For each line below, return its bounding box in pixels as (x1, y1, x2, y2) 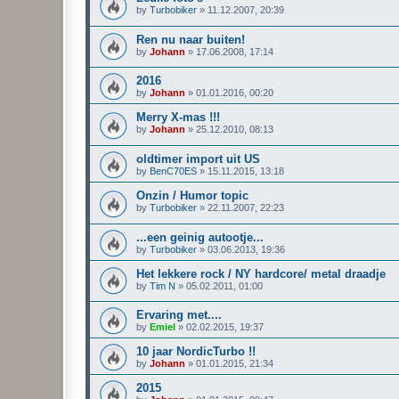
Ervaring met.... (136, 308, 222, 322)
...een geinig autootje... (136, 230, 264, 244)
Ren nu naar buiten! (136, 32, 245, 46)
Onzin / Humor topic (136, 189, 248, 203)
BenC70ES (150, 166, 197, 177)
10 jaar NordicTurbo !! (136, 345, 256, 359)
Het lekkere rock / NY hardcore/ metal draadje (136, 266, 386, 281)
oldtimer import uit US (136, 152, 260, 167)
